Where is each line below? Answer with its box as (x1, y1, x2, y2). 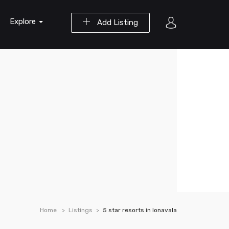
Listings (68, 207, 93, 214)
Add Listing (95, 18, 138, 27)
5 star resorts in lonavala (103, 207, 177, 214)
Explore (10, 17, 38, 26)
